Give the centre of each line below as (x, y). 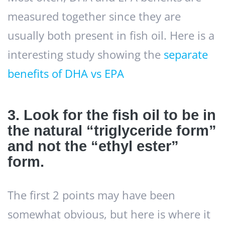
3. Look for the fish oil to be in (112, 115)
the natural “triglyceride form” (112, 131)
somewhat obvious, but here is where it (109, 214)
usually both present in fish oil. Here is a (111, 36)
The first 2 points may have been (91, 195)
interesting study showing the (86, 55)
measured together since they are (94, 17)
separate (186, 55)
